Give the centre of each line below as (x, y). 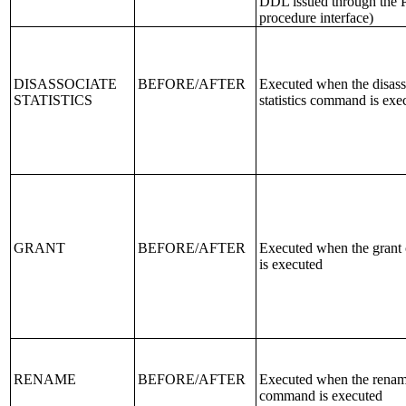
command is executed (321, 396)
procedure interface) (316, 18)
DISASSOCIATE (65, 84)
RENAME (45, 379)
